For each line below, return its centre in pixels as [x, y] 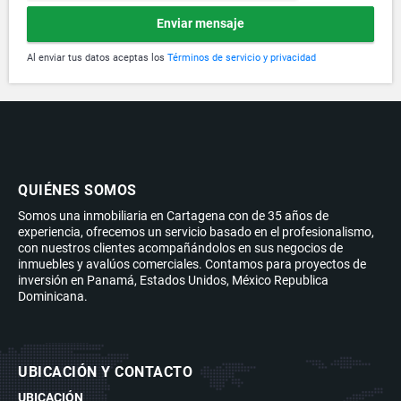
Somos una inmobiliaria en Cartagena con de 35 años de [173, 215]
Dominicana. [53, 296]
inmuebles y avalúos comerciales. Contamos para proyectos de [192, 264]
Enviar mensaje [200, 24]
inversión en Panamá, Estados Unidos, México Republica [173, 280]
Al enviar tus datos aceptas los [97, 57]
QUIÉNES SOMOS [77, 190]
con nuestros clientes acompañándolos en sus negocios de [180, 247]
